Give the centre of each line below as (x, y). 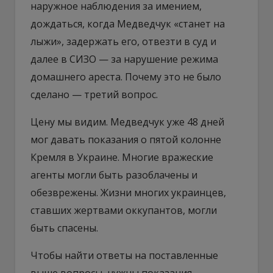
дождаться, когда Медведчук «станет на (128, 23)
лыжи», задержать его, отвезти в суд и (123, 41)
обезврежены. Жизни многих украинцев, (128, 192)
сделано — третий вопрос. (94, 94)
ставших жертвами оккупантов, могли (124, 210)
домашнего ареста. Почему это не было (126, 76)
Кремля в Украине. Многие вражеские (122, 157)
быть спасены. (64, 228)
